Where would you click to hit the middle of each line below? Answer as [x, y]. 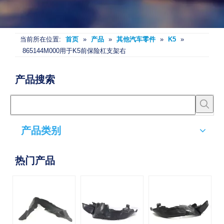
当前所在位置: [40, 39]
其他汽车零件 [136, 39]
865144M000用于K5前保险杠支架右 [74, 50]
